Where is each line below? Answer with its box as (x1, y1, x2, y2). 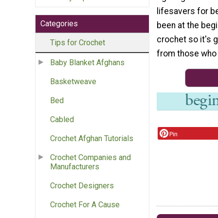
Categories (40, 19, 78, 29)
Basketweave (50, 77, 96, 87)
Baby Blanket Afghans (50, 58, 125, 68)
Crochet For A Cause (50, 200, 120, 210)
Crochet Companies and (50, 153, 131, 163)
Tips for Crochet (50, 38, 105, 48)
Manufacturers (50, 162, 99, 172)
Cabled (50, 115, 74, 125)
